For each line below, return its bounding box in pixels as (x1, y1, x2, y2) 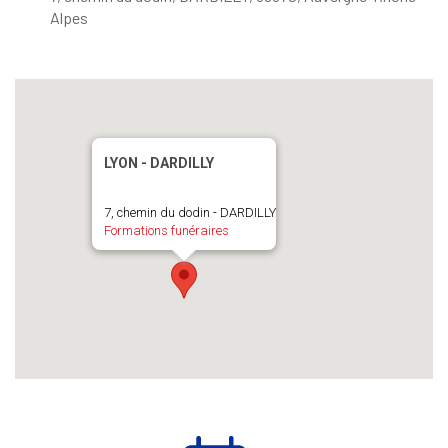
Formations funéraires (104, 223, 229, 239)
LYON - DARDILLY (104, 155, 214, 172)
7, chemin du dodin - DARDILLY (104, 205, 276, 221)
